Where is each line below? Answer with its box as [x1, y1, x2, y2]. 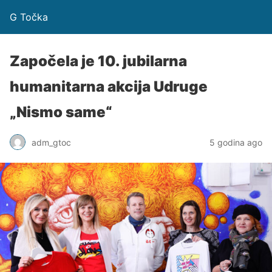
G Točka [10, 11, 48, 23]
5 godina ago [209, 137, 262, 148]
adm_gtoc [32, 137, 71, 148]
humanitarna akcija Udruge [10, 78, 208, 95]
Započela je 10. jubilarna [10, 52, 187, 70]
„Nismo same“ [10, 103, 112, 121]
